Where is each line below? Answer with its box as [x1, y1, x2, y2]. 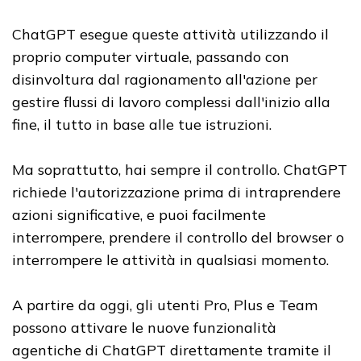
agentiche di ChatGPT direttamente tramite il [12, 340, 331, 359]
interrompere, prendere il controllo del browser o [12, 227, 344, 247]
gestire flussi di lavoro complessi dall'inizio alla [12, 92, 330, 111]
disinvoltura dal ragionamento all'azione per [12, 69, 317, 89]
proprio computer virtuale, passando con [12, 47, 289, 66]
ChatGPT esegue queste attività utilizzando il [12, 24, 329, 44]
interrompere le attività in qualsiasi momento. [12, 250, 329, 269]
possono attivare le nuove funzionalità [12, 317, 276, 337]
